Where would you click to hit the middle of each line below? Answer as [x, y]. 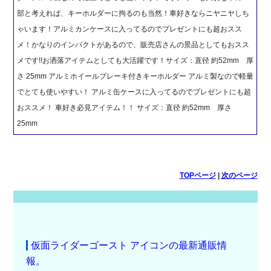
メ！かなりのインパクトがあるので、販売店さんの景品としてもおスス [133, 45]
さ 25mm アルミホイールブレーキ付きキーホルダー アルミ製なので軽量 [135, 77]
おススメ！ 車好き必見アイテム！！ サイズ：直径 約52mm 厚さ [125, 108]
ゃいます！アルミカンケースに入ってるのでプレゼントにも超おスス [130, 29]
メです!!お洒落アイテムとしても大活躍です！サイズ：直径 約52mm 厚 [135, 61]
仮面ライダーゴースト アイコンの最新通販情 [129, 246]
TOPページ [198, 176]
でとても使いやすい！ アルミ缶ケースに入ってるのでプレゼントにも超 [134, 92]
